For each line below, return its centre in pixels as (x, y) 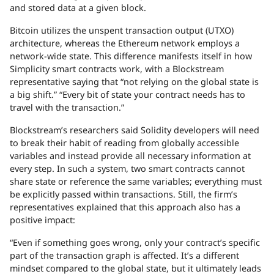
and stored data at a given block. (78, 8)
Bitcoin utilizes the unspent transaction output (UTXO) (122, 31)
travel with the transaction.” (67, 108)
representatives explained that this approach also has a (125, 207)
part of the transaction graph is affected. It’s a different (124, 256)
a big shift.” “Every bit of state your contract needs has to (128, 95)
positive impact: (43, 220)
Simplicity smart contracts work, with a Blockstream (117, 69)
